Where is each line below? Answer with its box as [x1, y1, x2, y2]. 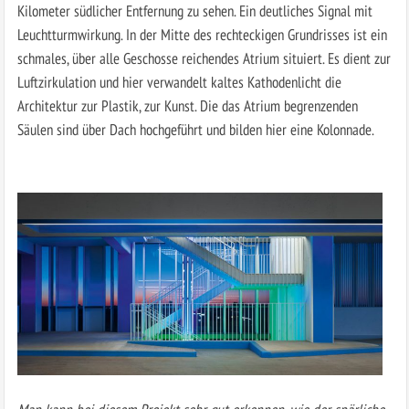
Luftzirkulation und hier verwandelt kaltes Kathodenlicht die [16, 71, 341, 93]
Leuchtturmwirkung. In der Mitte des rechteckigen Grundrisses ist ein [16, 24, 387, 46]
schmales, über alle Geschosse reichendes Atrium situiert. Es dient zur [16, 47, 391, 69]
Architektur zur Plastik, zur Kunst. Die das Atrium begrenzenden [16, 95, 358, 117]
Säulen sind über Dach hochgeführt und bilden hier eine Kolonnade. [16, 119, 374, 141]
